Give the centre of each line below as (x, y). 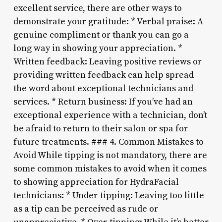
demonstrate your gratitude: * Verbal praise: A (108, 21)
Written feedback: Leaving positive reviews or (107, 61)
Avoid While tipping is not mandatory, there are (110, 155)
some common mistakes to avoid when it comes (110, 168)
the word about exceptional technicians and (103, 88)
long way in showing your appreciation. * (98, 48)
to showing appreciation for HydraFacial (96, 182)
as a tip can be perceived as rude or (85, 209)
